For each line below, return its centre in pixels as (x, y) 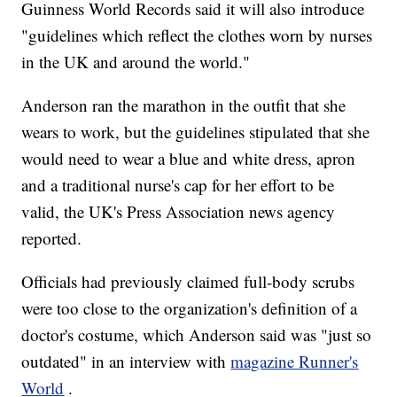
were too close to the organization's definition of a (190, 308)
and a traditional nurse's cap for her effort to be (178, 185)
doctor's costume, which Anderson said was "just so (197, 335)
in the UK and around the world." (136, 62)
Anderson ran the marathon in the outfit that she (184, 105)
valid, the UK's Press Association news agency (179, 212)
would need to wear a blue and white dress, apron (189, 159)
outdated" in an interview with (126, 362)
